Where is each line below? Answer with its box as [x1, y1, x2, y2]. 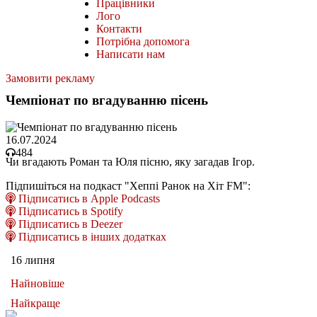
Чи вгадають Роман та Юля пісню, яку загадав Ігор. [6, 156, 255, 168]
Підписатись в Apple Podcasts [16, 192, 160, 205]
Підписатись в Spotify [16, 205, 123, 218]
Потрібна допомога [96, 35, 190, 47]
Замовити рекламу [6, 71, 95, 84]
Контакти [96, 22, 142, 35]
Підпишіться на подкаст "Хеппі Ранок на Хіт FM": [6, 180, 250, 192]
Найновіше [11, 277, 64, 290]
